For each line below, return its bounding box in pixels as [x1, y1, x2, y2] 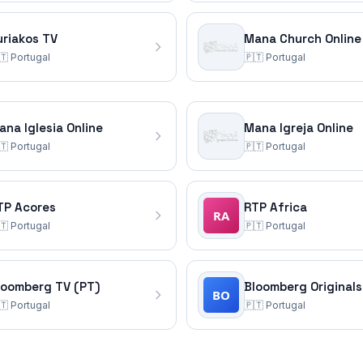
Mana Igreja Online [244, 120, 353, 135]
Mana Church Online [244, 31, 361, 46]
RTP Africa [244, 199, 307, 215]
